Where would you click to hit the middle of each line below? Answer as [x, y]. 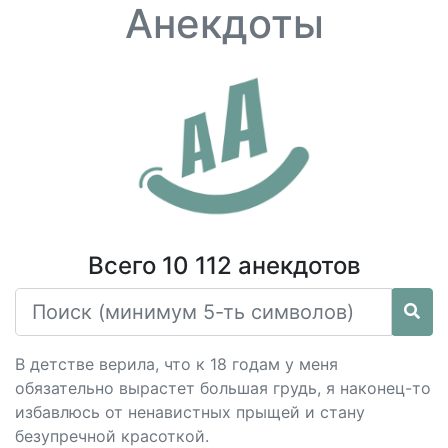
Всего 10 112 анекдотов [224, 265]
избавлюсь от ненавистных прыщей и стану [190, 412]
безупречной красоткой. [112, 436]
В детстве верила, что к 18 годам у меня [176, 364]
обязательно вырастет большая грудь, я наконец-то [223, 388]
